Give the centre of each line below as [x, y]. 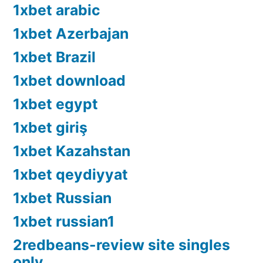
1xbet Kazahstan [72, 151]
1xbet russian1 [64, 222]
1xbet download [69, 81]
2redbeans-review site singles [122, 245]
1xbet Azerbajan [71, 34]
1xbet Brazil [54, 57]
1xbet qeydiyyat [70, 175]
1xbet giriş [50, 128]
